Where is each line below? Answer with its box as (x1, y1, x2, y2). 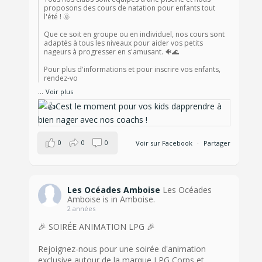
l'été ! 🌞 (44, 11, 71, 22)
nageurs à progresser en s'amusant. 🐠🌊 (44, 46, 180, 57)
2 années (67, 204, 96, 213)
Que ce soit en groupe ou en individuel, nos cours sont (44, 29, 225, 39)
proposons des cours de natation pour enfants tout (44, 2, 216, 13)
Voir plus (46, 87, 74, 96)
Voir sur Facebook (135, 138, 192, 147)
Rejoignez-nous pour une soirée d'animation (38, 243, 206, 254)
